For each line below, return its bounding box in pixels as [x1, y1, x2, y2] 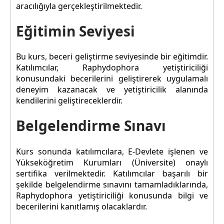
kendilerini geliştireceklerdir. [16, 95, 122, 106]
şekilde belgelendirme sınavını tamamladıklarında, [16, 178, 208, 190]
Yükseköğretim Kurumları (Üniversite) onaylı [16, 156, 208, 168]
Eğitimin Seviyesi [16, 21, 135, 40]
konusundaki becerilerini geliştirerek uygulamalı [16, 73, 208, 84]
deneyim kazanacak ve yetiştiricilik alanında [16, 84, 208, 95]
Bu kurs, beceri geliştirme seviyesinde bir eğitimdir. [16, 51, 208, 62]
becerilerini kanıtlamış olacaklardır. [16, 200, 147, 212]
